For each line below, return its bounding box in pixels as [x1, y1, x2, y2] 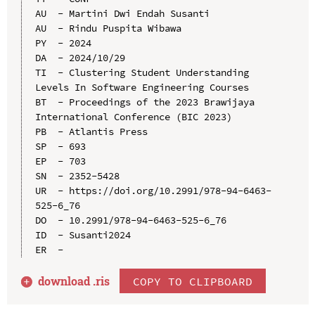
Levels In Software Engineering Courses [34, 80, 249, 94]
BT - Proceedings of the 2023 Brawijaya [34, 95, 255, 108]
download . [38, 273, 96, 288]
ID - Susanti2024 [34, 228, 131, 241]
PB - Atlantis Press [34, 124, 148, 138]
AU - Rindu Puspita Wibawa [34, 21, 181, 34]
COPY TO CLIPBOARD [133, 274, 253, 288]
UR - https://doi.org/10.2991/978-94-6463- [34, 184, 271, 197]
